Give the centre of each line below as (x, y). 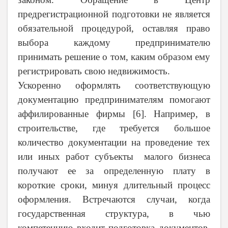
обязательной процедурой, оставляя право (114, 28)
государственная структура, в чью (114, 214)
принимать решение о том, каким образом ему (114, 57)
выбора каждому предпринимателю (114, 43)
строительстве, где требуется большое (114, 128)
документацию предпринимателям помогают (114, 100)
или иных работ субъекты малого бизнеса (114, 157)
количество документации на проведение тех (114, 142)
